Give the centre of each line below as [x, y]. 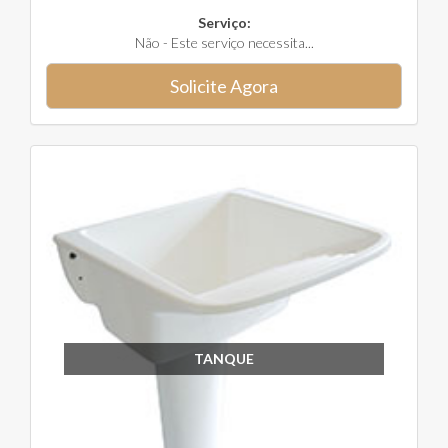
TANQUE [223, 358]
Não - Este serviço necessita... [224, 42]
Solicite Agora [224, 86]
